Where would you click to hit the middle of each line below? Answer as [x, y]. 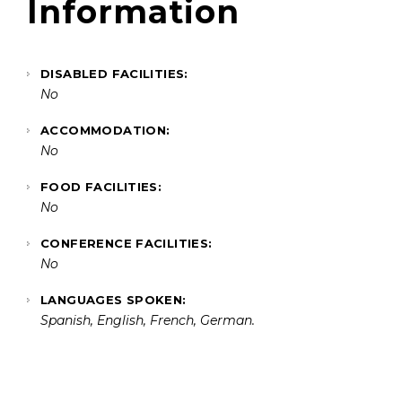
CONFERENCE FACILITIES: [127, 243]
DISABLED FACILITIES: [114, 73]
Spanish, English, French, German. [148, 320]
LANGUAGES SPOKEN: [114, 299]
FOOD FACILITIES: [101, 186]
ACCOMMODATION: [105, 130]
